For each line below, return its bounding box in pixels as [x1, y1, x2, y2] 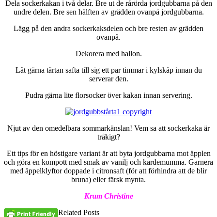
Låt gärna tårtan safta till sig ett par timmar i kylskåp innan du [15, 66, 202, 75]
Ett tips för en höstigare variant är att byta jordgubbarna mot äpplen [6, 149, 211, 158]
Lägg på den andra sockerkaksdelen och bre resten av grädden [14, 24, 203, 33]
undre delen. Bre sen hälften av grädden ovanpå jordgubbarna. [13, 8, 204, 16]
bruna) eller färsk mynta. [71, 175, 146, 184]
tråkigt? [97, 133, 120, 141]
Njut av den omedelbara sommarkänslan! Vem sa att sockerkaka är [7, 124, 210, 133]
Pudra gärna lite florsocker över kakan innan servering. [25, 91, 192, 100]
